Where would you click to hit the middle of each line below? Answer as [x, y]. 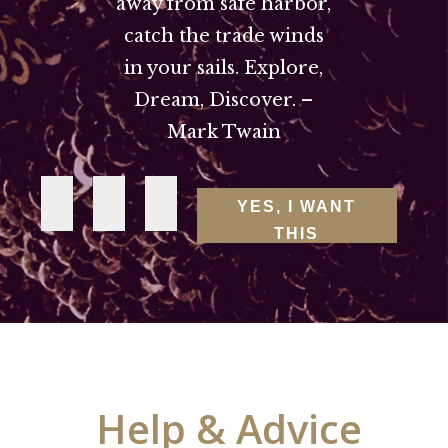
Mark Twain [223, 132]
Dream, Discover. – [224, 100]
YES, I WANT [297, 206]
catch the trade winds [223, 36]
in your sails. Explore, [224, 68]
